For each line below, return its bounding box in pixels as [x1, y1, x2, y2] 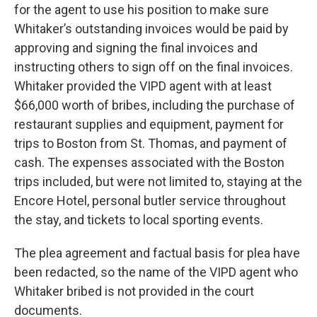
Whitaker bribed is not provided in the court [14, 284, 254, 299]
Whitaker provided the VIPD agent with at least [14, 79, 272, 94]
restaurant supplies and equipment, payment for [14, 117, 284, 132]
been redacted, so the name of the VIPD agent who [14, 265, 298, 280]
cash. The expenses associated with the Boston [14, 155, 284, 171]
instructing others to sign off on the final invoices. [14, 59, 293, 75]
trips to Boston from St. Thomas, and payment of [14, 136, 287, 151]
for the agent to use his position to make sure [14, 2, 269, 18]
